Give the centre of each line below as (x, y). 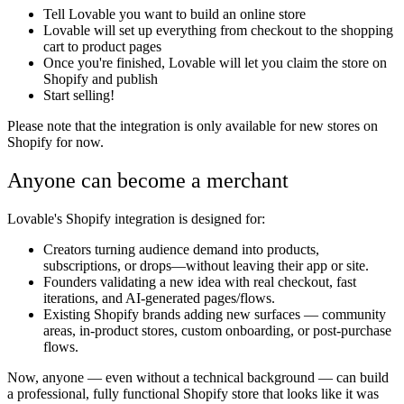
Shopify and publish (101, 78)
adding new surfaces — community (283, 314)
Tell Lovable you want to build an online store (174, 14)
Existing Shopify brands (112, 314)
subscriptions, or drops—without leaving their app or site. (206, 265)
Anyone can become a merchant (148, 180)
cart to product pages (102, 46)
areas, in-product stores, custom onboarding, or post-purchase (217, 330)
